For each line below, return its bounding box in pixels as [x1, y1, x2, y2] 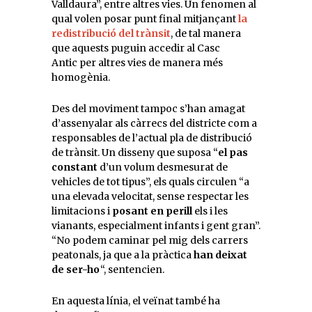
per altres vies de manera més [77, 56, 223, 69]
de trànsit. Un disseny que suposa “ [52, 146, 218, 159]
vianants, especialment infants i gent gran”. [52, 219, 260, 232]
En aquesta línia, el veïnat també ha [52, 295, 220, 307]
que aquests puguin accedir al [52, 42, 197, 54]
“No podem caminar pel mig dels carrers [52, 234, 248, 247]
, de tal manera [171, 27, 241, 40]
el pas [218, 146, 248, 159]
